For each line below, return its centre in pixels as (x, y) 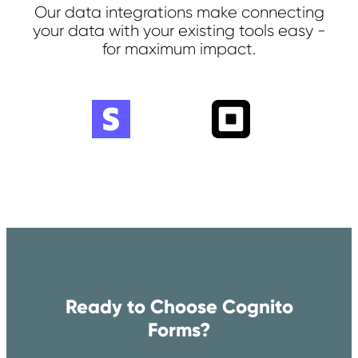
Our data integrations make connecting (179, 13)
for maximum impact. (179, 50)
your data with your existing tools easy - (179, 31)
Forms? (179, 330)
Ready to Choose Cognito (179, 307)
